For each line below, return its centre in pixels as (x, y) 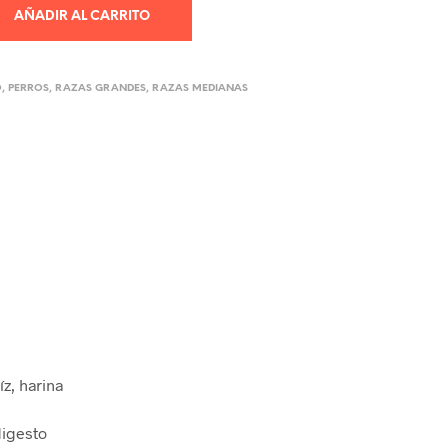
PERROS (29, 88)
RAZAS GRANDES (101, 88)
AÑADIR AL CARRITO (82, 16)
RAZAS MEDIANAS (200, 88)
